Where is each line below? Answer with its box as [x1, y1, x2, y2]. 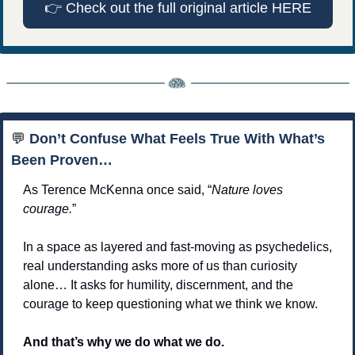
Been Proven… [10, 151, 113, 168]
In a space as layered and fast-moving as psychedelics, [22, 239, 332, 254]
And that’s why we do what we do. [22, 334, 227, 349]
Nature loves [211, 182, 283, 197]
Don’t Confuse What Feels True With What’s [25, 130, 325, 147]
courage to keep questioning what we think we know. [22, 296, 318, 311]
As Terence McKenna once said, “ [22, 182, 212, 197]
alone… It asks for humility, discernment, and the [22, 277, 293, 292]
